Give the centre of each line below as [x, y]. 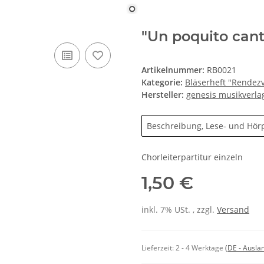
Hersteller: [163, 94]
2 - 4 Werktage [200, 248]
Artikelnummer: [174, 70]
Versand [233, 209]
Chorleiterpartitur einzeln [192, 157]
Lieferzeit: [159, 248]
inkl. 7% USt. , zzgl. [179, 209]
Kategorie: [163, 82]
